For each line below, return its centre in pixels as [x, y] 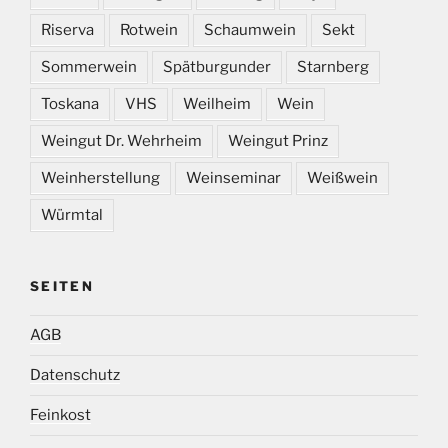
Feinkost [60, 415]
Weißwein [342, 178]
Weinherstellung [100, 178]
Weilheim [217, 104]
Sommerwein [89, 67]
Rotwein [149, 30]
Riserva [67, 30]
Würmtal [72, 215]
